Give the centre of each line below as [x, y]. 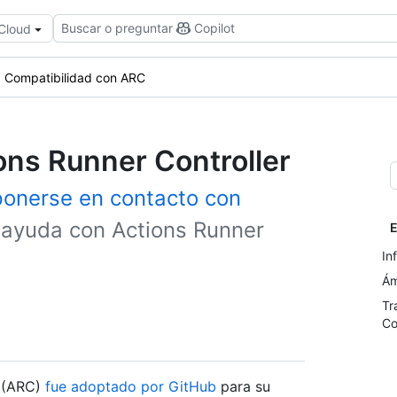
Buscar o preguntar [117, 28]
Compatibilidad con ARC [75, 77]
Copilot [214, 28]
